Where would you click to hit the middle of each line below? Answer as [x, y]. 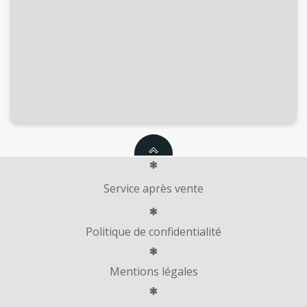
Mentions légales [153, 272]
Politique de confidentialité [153, 232]
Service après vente [153, 189]
